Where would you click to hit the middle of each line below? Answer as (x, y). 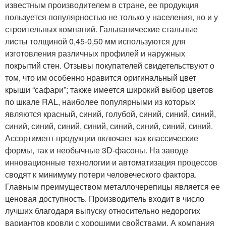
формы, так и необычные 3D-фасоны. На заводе (97, 150)
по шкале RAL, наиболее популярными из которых (100, 101)
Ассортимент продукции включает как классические (102, 138)
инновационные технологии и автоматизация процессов (111, 162)
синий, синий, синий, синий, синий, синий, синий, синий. (109, 126)
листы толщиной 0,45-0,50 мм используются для (95, 41)
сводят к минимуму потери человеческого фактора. (101, 174)
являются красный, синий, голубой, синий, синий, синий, (110, 114)
